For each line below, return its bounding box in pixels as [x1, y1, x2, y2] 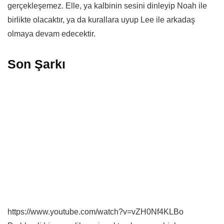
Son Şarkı [7, 56, 65, 71]
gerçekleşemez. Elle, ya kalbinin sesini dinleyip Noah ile [7, 1, 207, 10]
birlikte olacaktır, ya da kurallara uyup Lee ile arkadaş [7, 15, 195, 24]
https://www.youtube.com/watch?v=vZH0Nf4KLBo [7, 207, 183, 216]
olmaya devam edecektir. [7, 29, 95, 38]
